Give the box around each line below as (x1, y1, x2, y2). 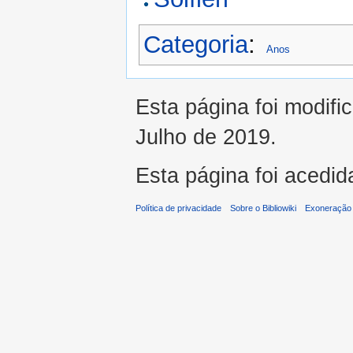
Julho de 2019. (136, 124, 277, 149)
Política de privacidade (136, 203, 221, 214)
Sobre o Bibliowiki (230, 203, 297, 214)
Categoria (143, 31, 248, 59)
